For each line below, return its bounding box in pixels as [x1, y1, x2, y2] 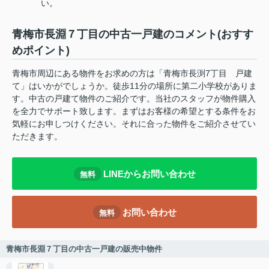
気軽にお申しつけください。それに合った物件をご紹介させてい [12, 119, 256, 128]
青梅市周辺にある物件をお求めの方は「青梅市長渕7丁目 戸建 [12, 68, 252, 78]
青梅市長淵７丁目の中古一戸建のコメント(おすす [12, 28, 253, 40]
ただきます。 [12, 131, 62, 141]
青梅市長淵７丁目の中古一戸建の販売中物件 [6, 244, 162, 253]
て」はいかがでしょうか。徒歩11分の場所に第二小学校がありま [12, 81, 257, 91]
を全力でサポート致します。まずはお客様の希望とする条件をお [12, 106, 256, 116]
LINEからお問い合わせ [103, 168, 196, 179]
